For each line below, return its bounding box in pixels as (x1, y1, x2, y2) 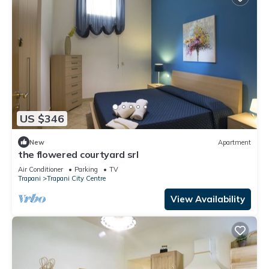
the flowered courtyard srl (18, 148, 139, 161)
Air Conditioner (18, 165, 63, 174)
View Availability (171, 193, 245, 205)
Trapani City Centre (47, 174, 106, 183)
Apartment (218, 138, 251, 147)
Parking (74, 165, 98, 174)
